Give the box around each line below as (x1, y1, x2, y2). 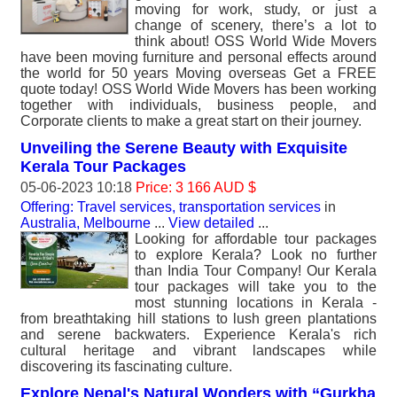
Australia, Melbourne (20, 215, 151, 230)
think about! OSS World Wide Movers (135, 34, 377, 49)
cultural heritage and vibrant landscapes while (20, 343, 377, 358)
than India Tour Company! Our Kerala (135, 263, 377, 278)
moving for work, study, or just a (135, 2, 377, 17)
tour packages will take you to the (135, 279, 377, 294)
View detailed (168, 215, 254, 230)
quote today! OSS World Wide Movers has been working (20, 82, 377, 97)
